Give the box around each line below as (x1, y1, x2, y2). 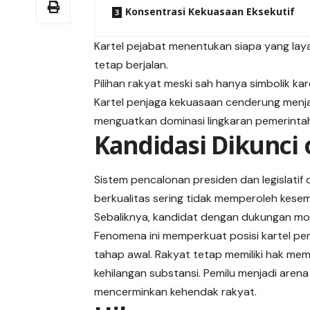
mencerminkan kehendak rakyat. (94, 284, 257, 299)
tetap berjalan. (94, 57, 169, 73)
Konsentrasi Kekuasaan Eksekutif (125, 5, 295, 19)
